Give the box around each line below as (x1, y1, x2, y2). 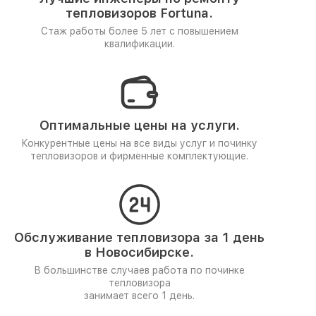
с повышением (169, 25, 238, 37)
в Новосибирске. (85, 245, 194, 260)
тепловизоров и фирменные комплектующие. (30, 150, 248, 162)
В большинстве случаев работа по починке (34, 265, 245, 276)
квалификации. (104, 38, 175, 49)
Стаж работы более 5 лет (40, 25, 169, 37)
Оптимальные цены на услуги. (39, 118, 240, 133)
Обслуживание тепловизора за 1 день (14, 230, 265, 245)
